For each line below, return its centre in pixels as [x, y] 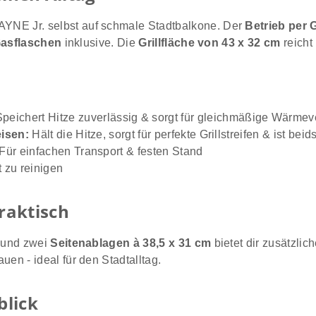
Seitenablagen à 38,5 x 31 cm [131, 243]
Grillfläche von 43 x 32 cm [209, 43]
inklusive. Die [100, 43]
